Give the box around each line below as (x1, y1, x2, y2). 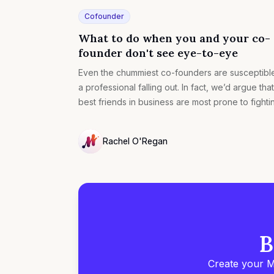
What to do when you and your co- (78, 31, 270, 46)
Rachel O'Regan (103, 136, 168, 147)
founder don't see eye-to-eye (78, 46, 238, 61)
